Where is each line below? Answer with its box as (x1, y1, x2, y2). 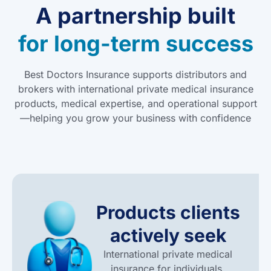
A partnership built (36, 2, 235, 29)
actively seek (109, 224, 226, 246)
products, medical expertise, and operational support (14, 97, 257, 109)
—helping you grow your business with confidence (20, 112, 251, 124)
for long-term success (18, 30, 253, 57)
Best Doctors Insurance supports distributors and (24, 68, 247, 80)
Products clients (96, 201, 240, 223)
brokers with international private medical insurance (18, 83, 253, 95)
